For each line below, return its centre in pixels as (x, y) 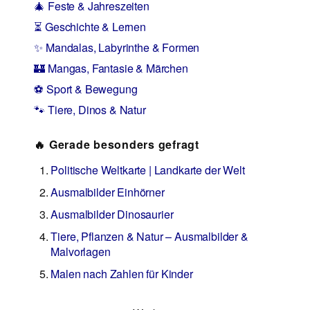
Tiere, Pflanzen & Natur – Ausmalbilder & (149, 237)
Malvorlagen (81, 252)
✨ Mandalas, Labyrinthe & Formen (117, 48)
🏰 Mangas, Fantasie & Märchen (111, 69)
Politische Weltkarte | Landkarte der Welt (148, 170)
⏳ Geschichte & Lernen (90, 27)
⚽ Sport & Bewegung (86, 89)
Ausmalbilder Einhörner (108, 192)
